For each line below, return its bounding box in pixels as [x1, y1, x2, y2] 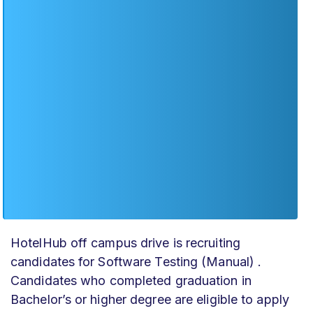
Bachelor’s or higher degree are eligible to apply [10, 292, 289, 307]
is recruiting [173, 235, 240, 250]
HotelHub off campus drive [10, 235, 173, 250]
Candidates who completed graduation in [10, 273, 252, 288]
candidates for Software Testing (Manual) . [10, 254, 262, 269]
